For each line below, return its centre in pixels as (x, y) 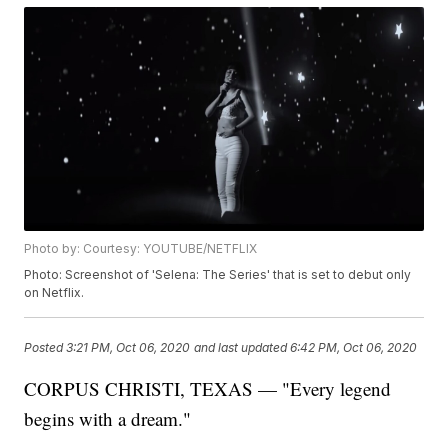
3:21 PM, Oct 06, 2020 (128, 347)
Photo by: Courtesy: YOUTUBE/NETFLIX (141, 249)
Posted (45, 347)
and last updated (241, 347)
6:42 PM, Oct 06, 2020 (354, 347)
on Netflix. (54, 293)
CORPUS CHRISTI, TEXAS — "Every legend (208, 389)
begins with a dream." (108, 419)
